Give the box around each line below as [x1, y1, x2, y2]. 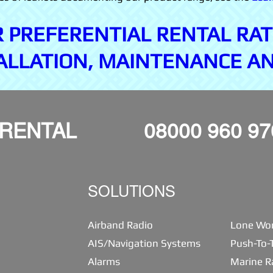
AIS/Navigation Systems [88, 237, 200, 250]
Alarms [88, 255, 120, 268]
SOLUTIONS [88, 186, 175, 202]
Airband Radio [88, 219, 153, 232]
